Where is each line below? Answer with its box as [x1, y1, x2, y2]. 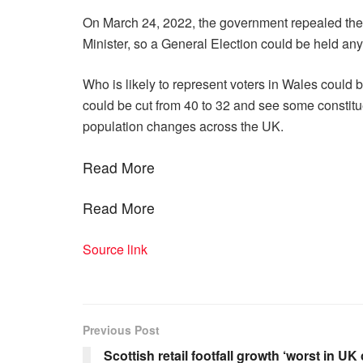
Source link [83, 240, 147, 258]
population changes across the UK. [83, 117, 284, 135]
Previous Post [83, 322, 160, 338]
